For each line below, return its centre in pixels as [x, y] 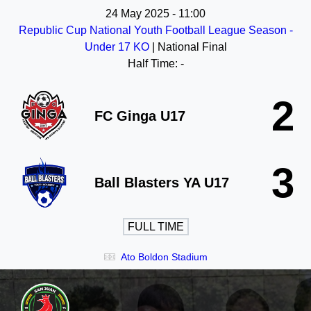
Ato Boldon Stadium [164, 257]
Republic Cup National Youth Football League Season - [155, 30]
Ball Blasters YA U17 [162, 183]
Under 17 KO [118, 47]
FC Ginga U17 [140, 116]
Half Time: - [155, 64]
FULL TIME [155, 227]
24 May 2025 [137, 14]
